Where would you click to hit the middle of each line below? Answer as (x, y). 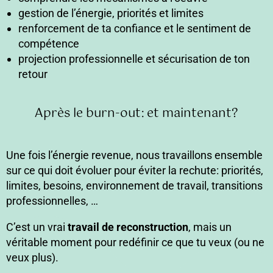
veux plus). (32, 258)
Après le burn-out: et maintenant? (136, 114)
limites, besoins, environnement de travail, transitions (134, 186)
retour (33, 74)
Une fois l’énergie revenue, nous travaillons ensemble (134, 155)
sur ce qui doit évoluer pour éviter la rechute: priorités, (135, 171)
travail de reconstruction (128, 227)
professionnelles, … (52, 201)
